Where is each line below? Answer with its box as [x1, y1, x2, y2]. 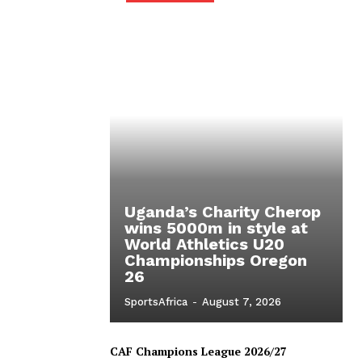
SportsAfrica [124, 295, 187, 308]
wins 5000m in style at [124, 217, 308, 238]
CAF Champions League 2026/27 [110, 343, 287, 359]
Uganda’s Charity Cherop [124, 201, 321, 221]
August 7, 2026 [202, 295, 281, 308]
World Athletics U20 [124, 234, 284, 254]
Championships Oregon [124, 250, 307, 270]
